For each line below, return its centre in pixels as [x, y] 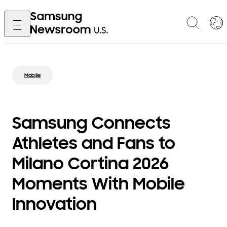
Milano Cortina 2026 [90, 164]
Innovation [54, 204]
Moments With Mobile [99, 184]
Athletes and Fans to [94, 143]
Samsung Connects [91, 123]
